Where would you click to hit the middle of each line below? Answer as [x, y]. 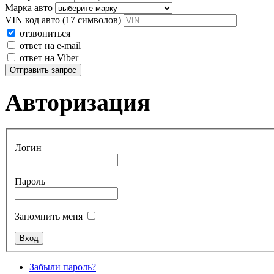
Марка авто [29, 8]
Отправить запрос [43, 70]
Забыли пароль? [63, 267]
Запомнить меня [49, 217]
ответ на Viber [49, 58]
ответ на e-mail [50, 46]
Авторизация [78, 103]
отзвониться [45, 34]
